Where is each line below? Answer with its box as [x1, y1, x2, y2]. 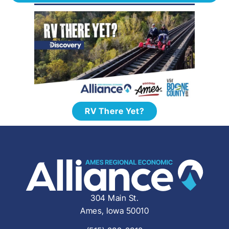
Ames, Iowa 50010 [80, 205, 149, 216]
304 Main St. [90, 192, 139, 203]
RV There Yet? [85, 105, 144, 116]
